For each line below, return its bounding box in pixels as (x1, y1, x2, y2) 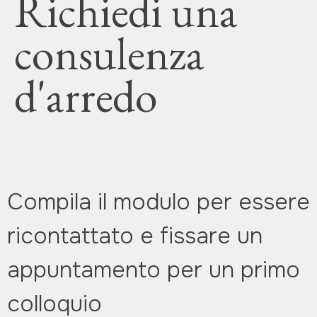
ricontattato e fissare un (7, 221, 263, 250)
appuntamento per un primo (7, 255, 300, 284)
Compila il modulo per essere (7, 188, 310, 217)
